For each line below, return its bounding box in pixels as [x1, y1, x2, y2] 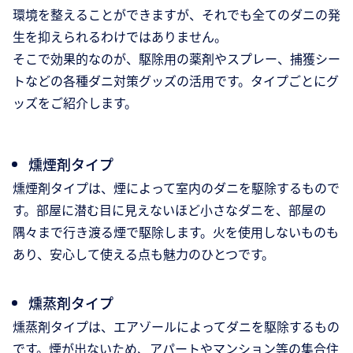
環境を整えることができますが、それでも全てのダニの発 [13, 5, 340, 24]
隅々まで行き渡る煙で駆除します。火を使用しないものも [13, 222, 339, 242]
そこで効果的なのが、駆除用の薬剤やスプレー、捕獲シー [13, 49, 340, 69]
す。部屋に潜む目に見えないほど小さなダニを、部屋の [13, 200, 326, 220]
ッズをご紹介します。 [13, 93, 137, 113]
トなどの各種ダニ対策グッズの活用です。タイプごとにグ [13, 71, 339, 91]
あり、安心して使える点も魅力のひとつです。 [13, 244, 274, 264]
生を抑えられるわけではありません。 [13, 27, 227, 46]
